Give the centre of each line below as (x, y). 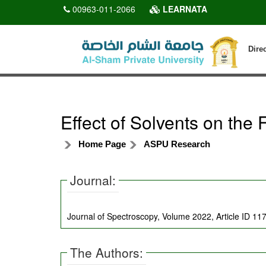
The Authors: (107, 252)
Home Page (102, 144)
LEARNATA (184, 9)
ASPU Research (177, 144)
